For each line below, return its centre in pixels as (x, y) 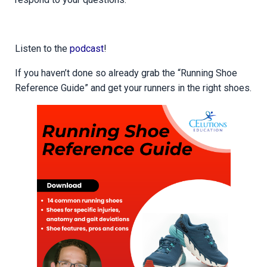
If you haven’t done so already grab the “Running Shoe (126, 73)
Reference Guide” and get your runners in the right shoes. (133, 88)
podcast (87, 48)
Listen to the (42, 48)
